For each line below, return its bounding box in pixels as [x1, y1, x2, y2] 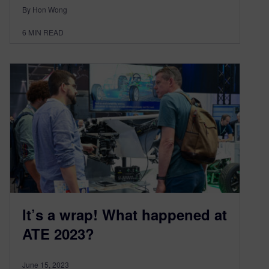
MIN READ [28, 27, 64, 38]
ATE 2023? [22, 223, 94, 244]
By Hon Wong [22, 4, 67, 15]
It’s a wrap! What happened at [22, 204, 227, 225]
